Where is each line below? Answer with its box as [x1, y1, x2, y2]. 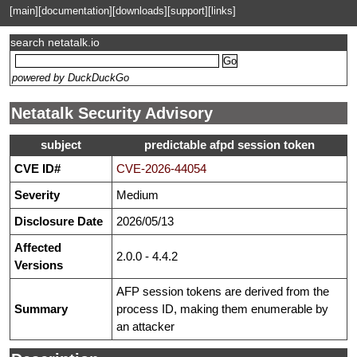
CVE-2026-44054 [116, 162, 206, 176]
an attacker [116, 320, 175, 334]
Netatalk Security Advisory [11, 104, 213, 122]
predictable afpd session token [144, 138, 315, 152]
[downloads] [112, 5, 167, 17]
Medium [116, 188, 159, 202]
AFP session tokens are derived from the [116, 284, 329, 299]
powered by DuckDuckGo [12, 72, 129, 84]
